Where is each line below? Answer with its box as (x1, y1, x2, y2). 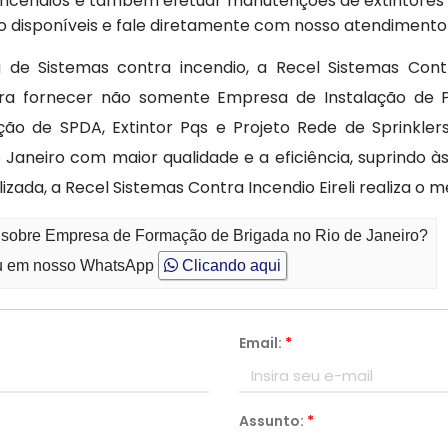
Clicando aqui (178, 257, 282, 274)
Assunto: (239, 411, 307, 431)
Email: (239, 333, 285, 353)
